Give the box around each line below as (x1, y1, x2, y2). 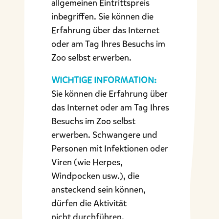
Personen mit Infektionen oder (51, 142, 168, 154)
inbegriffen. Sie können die (51, 10, 153, 22)
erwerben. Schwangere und (51, 129, 157, 141)
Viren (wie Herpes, (51, 156, 123, 168)
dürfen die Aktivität (51, 197, 127, 209)
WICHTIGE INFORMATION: (51, 74, 156, 86)
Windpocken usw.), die (51, 170, 139, 182)
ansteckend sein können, (51, 183, 146, 196)
